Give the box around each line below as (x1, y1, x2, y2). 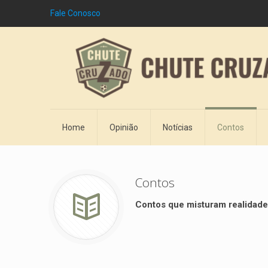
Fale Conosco (50, 8, 100, 18)
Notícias (163, 122, 193, 132)
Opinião (109, 122, 138, 132)
